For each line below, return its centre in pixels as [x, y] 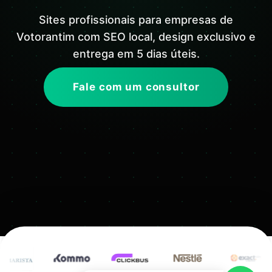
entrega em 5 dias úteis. [136, 54]
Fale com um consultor [136, 87]
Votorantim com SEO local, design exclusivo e [136, 37]
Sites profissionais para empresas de [136, 20]
